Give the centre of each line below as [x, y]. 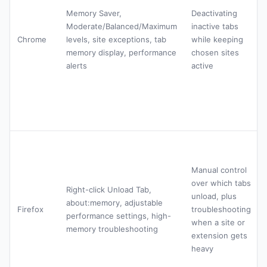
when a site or [218, 223]
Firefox [30, 209]
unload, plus [214, 196]
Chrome [32, 40]
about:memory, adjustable [114, 203]
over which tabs [221, 183]
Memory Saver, [94, 13]
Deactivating [214, 13]
